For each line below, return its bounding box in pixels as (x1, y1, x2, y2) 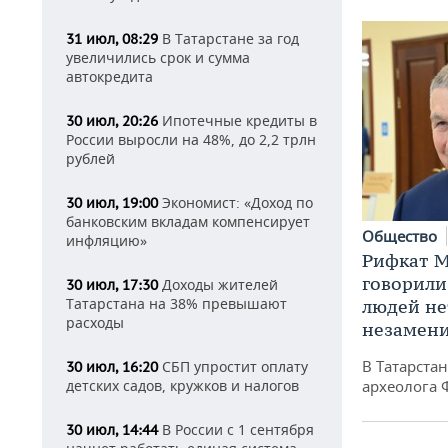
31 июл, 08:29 (66, 30, 158, 48)
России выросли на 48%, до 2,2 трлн (66, 130, 316, 149)
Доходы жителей (158, 275, 278, 294)
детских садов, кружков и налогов (66, 376, 299, 395)
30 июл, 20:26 (66, 112, 158, 130)
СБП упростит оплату (158, 357, 308, 376)
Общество (362, 226, 441, 247)
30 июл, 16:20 (66, 358, 158, 376)
